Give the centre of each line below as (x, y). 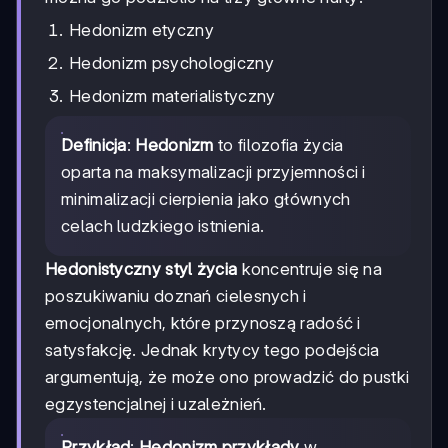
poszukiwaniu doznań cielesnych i (176, 295)
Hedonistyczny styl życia (141, 268)
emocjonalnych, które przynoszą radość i (203, 322)
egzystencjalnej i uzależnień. (156, 403)
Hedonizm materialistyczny (172, 95)
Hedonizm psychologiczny (171, 62)
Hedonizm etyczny (141, 29)
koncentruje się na (309, 268)
